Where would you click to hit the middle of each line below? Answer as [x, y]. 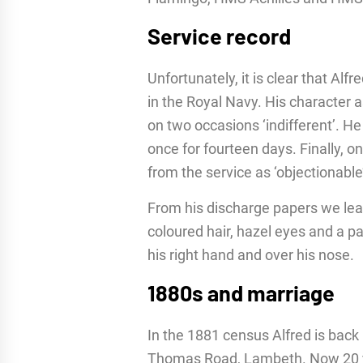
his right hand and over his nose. [251, 254]
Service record [219, 35]
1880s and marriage [241, 292]
